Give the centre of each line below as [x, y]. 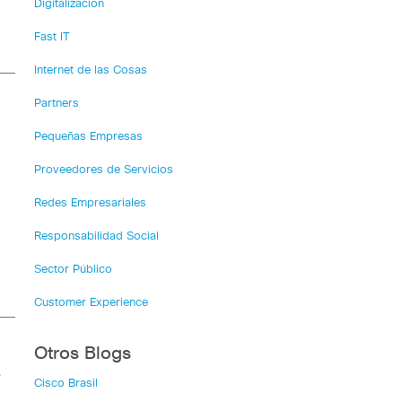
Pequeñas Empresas [88, 137]
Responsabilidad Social [96, 236]
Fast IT [52, 37]
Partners [56, 104]
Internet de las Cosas [90, 70]
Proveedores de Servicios [103, 170]
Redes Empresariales [90, 203]
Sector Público [73, 270]
